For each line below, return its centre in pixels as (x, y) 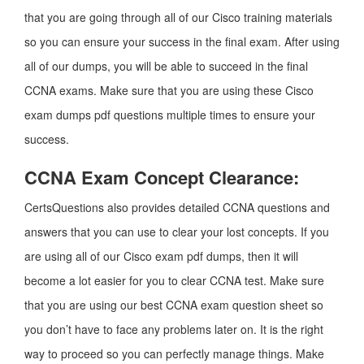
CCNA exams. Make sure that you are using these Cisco (169, 90)
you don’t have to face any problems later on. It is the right (174, 329)
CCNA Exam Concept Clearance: (162, 177)
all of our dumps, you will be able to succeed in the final (166, 66)
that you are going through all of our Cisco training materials (178, 17)
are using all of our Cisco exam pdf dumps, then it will (161, 256)
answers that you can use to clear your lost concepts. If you (177, 232)
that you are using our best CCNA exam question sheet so (174, 305)
